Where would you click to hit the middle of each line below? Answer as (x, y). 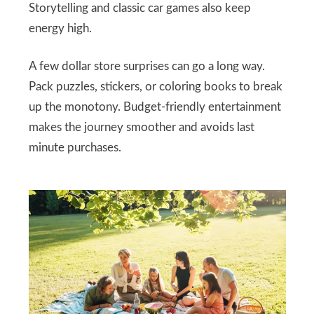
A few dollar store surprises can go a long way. (146, 67)
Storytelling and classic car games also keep (139, 9)
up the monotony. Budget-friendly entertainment (155, 108)
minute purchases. (75, 148)
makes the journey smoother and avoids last (141, 128)
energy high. (60, 29)
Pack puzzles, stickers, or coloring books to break (155, 87)
